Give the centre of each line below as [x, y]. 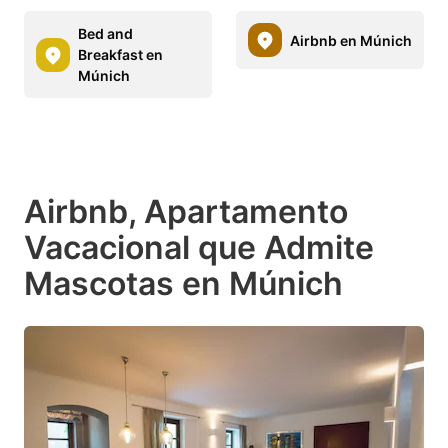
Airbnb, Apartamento [186, 212]
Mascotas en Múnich [183, 284]
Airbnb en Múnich [351, 40]
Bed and [105, 34]
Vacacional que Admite [199, 248]
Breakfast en [120, 55]
